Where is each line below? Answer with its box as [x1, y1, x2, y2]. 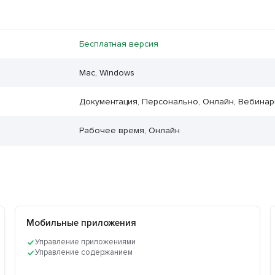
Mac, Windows [79, 68, 134, 79]
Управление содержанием [35, 247, 133, 258]
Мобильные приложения [26, 217, 137, 229]
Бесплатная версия [79, 39, 158, 50]
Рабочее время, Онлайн [79, 125, 180, 136]
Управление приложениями [35, 237, 136, 247]
